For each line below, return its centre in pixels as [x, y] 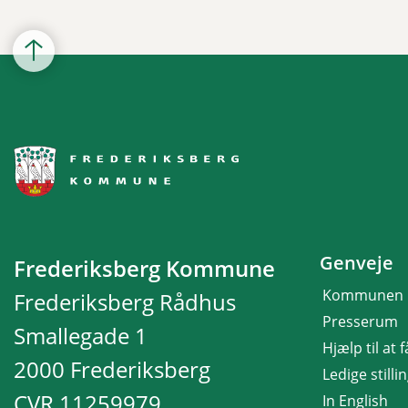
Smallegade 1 [81, 335]
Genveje [357, 262]
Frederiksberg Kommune [144, 268]
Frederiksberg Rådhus [125, 301]
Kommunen [363, 295]
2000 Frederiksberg [112, 369]
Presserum [360, 321]
